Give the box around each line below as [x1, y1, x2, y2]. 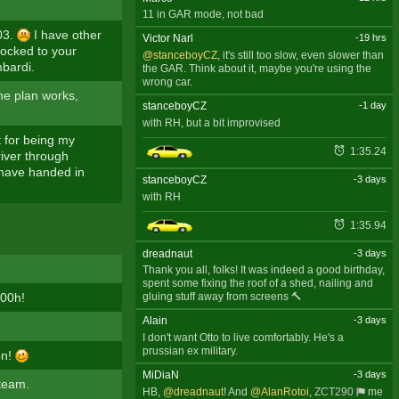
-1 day [358, 100, 387, 111]
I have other [29, 27, 102, 42]
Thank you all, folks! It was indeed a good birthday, [142, 264, 385, 277]
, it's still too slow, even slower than [216, 49, 384, 62]
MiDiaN [142, 369, 179, 382]
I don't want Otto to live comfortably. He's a [142, 331, 344, 345]
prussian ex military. [142, 345, 238, 358]
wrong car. [142, 76, 192, 89]
